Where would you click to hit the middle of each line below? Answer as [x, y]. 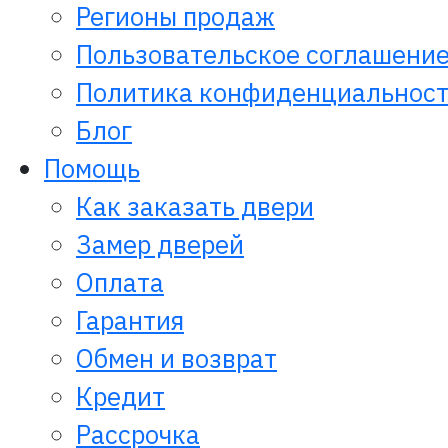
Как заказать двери [195, 207]
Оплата [120, 283]
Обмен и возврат [176, 359]
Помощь [92, 169]
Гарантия [130, 321]
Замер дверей [160, 245]
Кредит [120, 397]
